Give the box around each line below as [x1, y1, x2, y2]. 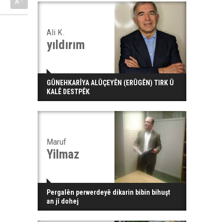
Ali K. [47, 27, 65, 37]
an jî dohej [47, 197, 79, 205]
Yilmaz [47, 147, 79, 162]
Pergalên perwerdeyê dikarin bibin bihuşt [47, 188, 170, 196]
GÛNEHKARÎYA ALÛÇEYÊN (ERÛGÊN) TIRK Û [47, 79, 174, 87]
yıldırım [47, 38, 85, 52]
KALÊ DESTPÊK [47, 88, 90, 96]
